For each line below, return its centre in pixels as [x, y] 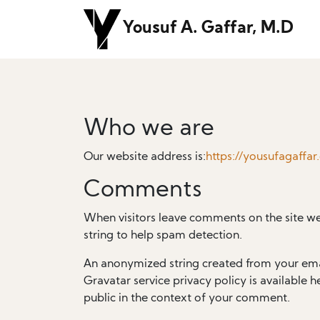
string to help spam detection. [163, 236]
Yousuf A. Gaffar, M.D [208, 29]
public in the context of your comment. [187, 299]
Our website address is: [145, 157]
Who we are [149, 129]
